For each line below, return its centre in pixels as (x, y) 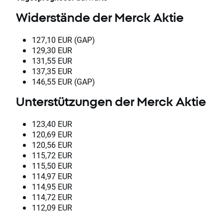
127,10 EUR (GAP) (63, 39)
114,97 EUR (52, 176)
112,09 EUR (52, 207)
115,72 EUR (52, 155)
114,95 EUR (52, 186)
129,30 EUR (52, 50)
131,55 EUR (52, 60)
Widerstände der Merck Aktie (100, 17)
